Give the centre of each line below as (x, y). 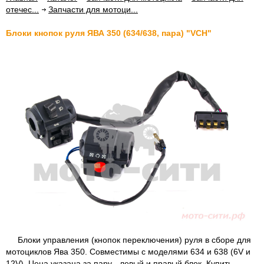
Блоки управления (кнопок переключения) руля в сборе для (128, 240)
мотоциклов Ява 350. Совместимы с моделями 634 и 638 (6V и (128, 251)
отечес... (22, 9)
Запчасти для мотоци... (93, 9)
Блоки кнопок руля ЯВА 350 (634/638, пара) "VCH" (109, 33)
